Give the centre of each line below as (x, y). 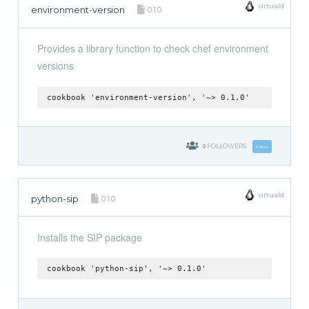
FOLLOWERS (226, 146)
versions (55, 66)
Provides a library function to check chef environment (152, 49)
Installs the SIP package (89, 237)
